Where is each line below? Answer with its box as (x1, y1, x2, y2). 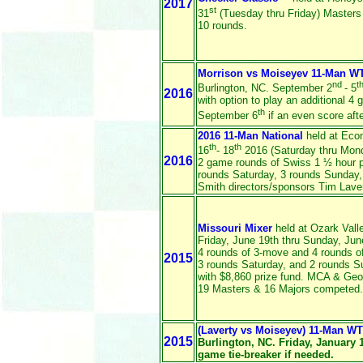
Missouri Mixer (198, 222, 272, 234)
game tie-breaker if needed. (198, 348, 334, 361)
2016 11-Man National (198, 130, 303, 142)
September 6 (198, 109, 258, 122)
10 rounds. (198, 19, 247, 32)
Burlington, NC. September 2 (198, 82, 332, 95)
